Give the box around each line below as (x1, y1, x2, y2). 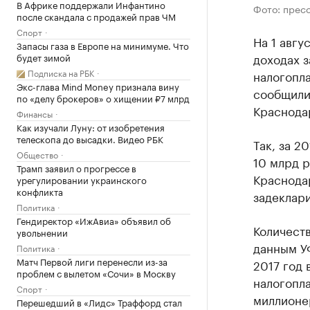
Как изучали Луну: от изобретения (17, 120, 165, 134)
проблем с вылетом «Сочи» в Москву (17, 266, 176, 280)
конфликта (17, 184, 63, 198)
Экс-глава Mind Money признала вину (17, 79, 179, 93)
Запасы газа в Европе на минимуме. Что (17, 38, 189, 52)
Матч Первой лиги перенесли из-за (17, 254, 167, 268)
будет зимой (17, 50, 71, 64)
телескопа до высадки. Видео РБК (17, 131, 163, 145)
